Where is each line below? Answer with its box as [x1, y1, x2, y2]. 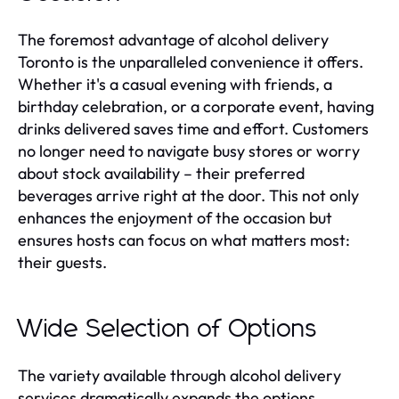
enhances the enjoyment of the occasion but [18, 207, 332, 228]
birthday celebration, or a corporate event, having [18, 95, 374, 117]
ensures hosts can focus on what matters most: [18, 229, 350, 250]
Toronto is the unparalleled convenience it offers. [18, 51, 363, 72]
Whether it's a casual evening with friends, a [18, 73, 332, 94]
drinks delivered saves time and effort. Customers [18, 118, 369, 139]
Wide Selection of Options [18, 316, 318, 342]
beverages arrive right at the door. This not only [18, 184, 359, 206]
